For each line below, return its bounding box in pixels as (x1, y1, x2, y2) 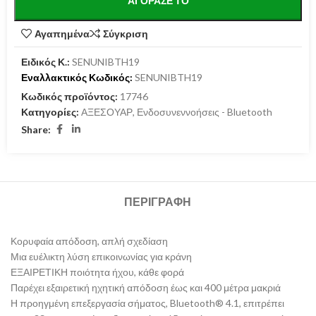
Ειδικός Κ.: (21, 56, 70, 68)
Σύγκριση (103, 28, 149, 40)
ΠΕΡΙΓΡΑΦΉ (124, 194, 192, 211)
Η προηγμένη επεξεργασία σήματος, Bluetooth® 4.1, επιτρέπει (11, 297, 284, 310)
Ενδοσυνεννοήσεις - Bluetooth (137, 106, 272, 119)
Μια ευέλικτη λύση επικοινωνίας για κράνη (11, 250, 192, 263)
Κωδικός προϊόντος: (21, 90, 120, 103)
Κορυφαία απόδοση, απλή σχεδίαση (11, 235, 168, 248)
